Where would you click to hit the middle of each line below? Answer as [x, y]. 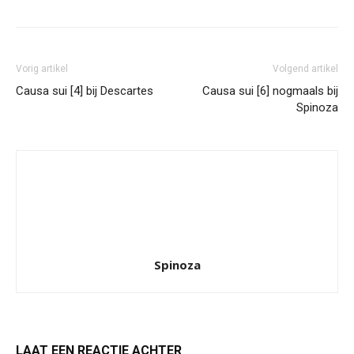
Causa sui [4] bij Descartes [85, 91]
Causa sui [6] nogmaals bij [270, 91]
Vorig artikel [42, 69]
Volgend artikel [305, 69]
